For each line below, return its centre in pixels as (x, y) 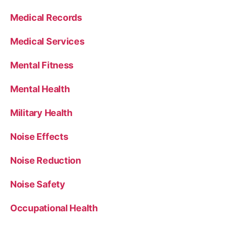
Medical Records (46, 17)
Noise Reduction (46, 160)
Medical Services (47, 41)
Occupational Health (54, 208)
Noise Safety (38, 184)
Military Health (41, 113)
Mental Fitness (42, 65)
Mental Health (40, 89)
